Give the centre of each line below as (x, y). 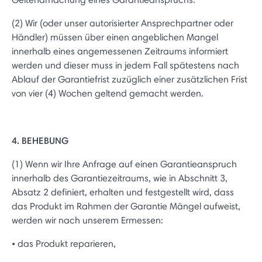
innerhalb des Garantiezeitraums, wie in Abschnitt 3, (120, 178)
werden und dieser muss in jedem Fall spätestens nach (125, 65)
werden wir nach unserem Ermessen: (87, 220)
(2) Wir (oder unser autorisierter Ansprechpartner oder (123, 23)
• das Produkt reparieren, (64, 244)
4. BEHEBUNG (40, 140)
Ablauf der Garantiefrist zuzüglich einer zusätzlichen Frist (130, 79)
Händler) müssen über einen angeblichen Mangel (115, 37)
